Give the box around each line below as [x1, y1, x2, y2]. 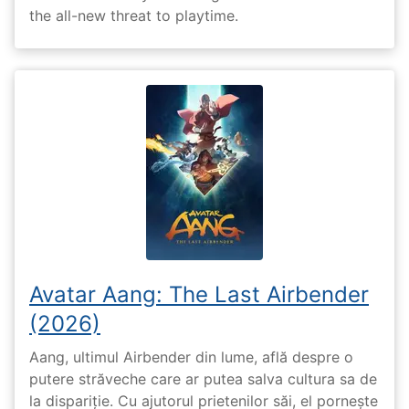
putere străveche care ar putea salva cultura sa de [29, 370, 377, 389]
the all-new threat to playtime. [29, 5, 238, 25]
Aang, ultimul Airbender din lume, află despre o [29, 348, 353, 367]
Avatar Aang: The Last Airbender [29, 280, 369, 308]
